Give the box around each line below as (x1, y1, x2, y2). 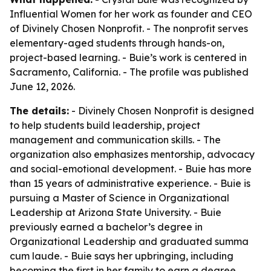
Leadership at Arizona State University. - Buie (10, 206, 221, 218)
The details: (10, 105, 69, 117)
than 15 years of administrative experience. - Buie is (10, 177, 250, 189)
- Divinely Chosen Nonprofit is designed (69, 105, 254, 117)
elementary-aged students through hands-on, (10, 37, 224, 49)
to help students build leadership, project (10, 119, 200, 131)
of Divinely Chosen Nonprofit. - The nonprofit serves (10, 22, 248, 34)
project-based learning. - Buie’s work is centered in (10, 51, 247, 64)
